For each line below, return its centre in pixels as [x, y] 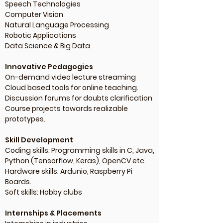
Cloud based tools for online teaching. [72, 88]
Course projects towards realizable [66, 109]
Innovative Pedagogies [49, 67]
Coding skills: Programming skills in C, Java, [80, 150]
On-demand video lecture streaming [70, 77]
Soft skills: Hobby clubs [44, 192]
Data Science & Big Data [48, 46]
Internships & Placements [53, 213]
